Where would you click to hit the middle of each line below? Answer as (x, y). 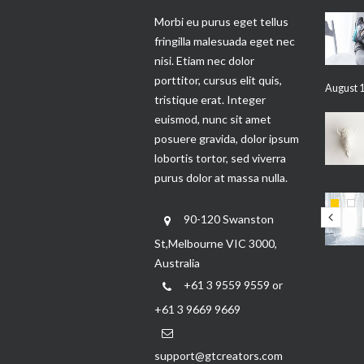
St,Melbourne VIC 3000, (216, 243)
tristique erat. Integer (210, 100)
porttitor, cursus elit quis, (218, 80)
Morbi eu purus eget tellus (221, 22)
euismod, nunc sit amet (213, 119)
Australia (177, 263)
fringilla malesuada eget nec (225, 41)
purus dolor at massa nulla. (221, 178)
